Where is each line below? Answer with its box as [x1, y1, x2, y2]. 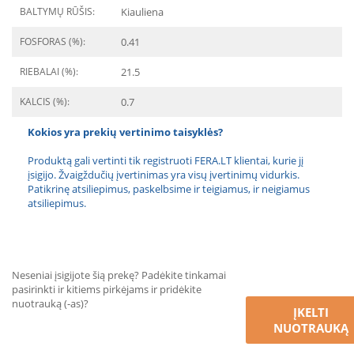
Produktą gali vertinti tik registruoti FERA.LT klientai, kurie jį [28, 153, 303, 168]
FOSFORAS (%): [20, 35, 85, 48]
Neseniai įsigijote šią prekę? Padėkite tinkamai [12, 268, 226, 282]
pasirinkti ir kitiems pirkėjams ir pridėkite [12, 282, 201, 296]
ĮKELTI [292, 304, 329, 320]
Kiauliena [121, 5, 164, 19]
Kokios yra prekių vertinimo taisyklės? [28, 125, 223, 139]
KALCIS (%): [20, 95, 70, 108]
